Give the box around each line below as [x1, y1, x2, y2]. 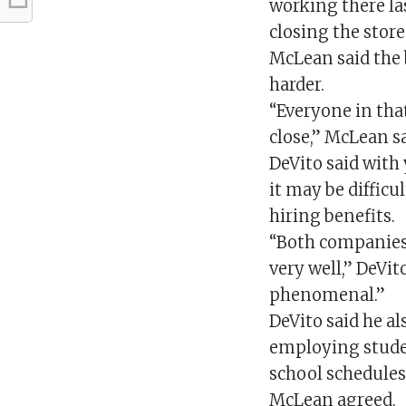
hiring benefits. [269, 206, 396, 227]
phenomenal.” [269, 285, 386, 305]
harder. [269, 74, 325, 95]
